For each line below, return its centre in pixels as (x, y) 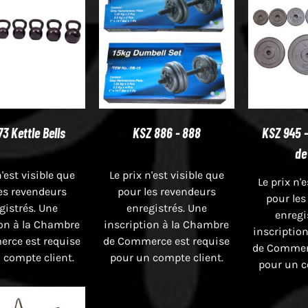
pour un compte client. (166, 257)
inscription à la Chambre (167, 224)
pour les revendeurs (166, 191)
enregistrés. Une (166, 208)
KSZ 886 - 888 (166, 132)
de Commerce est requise (167, 241)
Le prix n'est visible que (166, 175)
